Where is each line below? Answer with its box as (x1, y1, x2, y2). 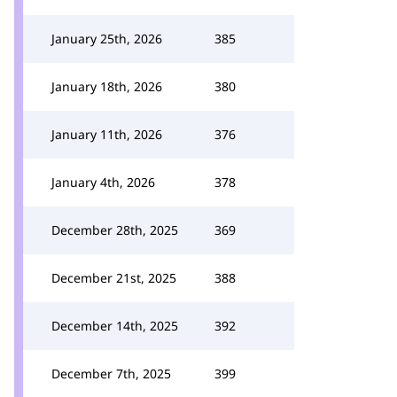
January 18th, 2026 (51, 78, 162, 95)
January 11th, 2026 (51, 126, 162, 143)
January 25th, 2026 (51, 30, 162, 47)
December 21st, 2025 (51, 269, 176, 286)
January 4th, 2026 (51, 174, 155, 191)
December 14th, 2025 (51, 317, 178, 334)
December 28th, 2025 (51, 222, 178, 238)
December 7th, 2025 (51, 365, 171, 382)
